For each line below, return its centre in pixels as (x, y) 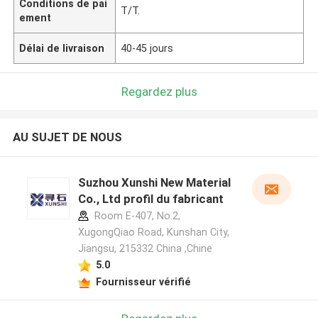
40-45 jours (147, 48)
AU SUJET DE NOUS (67, 137)
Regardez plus (159, 91)
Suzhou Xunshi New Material (154, 183)
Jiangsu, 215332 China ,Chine (145, 249)
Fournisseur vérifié (143, 281)
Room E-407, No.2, (136, 216)
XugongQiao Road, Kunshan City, (153, 232)
